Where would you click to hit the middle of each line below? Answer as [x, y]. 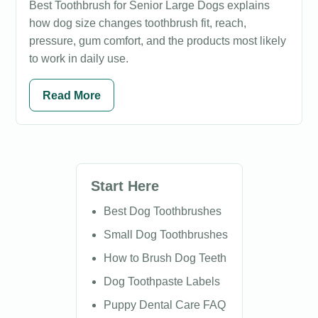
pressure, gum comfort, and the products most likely [158, 41]
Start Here [125, 186]
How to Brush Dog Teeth [165, 258]
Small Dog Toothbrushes [165, 235]
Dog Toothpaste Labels [161, 281]
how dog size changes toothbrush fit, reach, [138, 23]
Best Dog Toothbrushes [162, 211]
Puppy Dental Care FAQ [164, 305]
